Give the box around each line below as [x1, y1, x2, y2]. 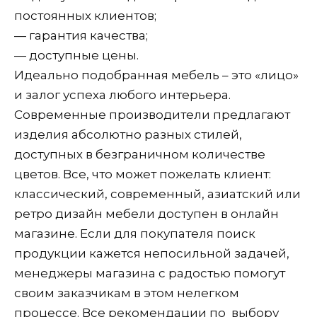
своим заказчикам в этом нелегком [14, 285, 239, 300]
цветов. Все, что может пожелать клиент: [14, 166, 271, 181]
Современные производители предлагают [14, 107, 290, 122]
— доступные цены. [14, 47, 139, 62]
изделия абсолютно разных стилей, [14, 127, 242, 142]
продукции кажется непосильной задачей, [14, 246, 289, 260]
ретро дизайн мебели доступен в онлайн [14, 206, 279, 221]
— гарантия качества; [14, 28, 148, 42]
